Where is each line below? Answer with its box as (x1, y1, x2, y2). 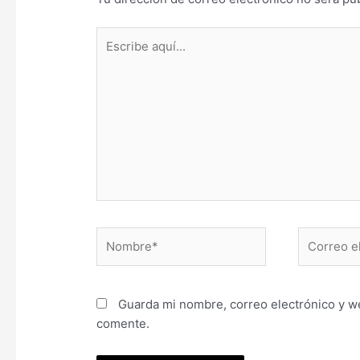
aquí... (96, 47, 130, 63)
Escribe (96, 27, 139, 43)
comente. (96, 316, 150, 332)
